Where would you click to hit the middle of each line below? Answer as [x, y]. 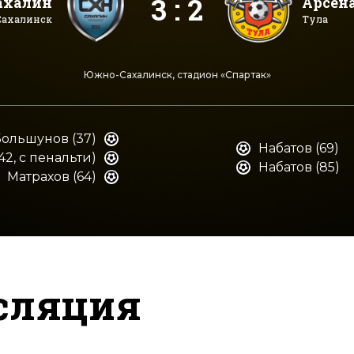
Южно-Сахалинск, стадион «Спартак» [177, 75]
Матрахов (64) [51, 177]
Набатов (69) [298, 148]
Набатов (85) [299, 167]
